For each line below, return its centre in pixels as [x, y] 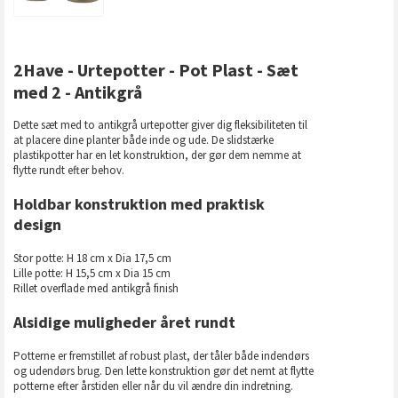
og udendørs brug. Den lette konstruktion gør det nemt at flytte [163, 371]
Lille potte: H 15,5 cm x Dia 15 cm [92, 274]
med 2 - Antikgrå [78, 92]
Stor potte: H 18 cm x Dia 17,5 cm [92, 259]
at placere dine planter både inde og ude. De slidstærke [143, 140]
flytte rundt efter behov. [69, 171]
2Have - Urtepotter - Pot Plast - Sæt [156, 69]
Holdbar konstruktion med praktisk [139, 204]
